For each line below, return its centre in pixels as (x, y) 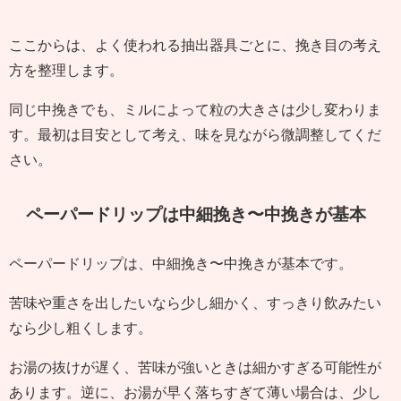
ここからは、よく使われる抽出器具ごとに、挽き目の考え (195, 44)
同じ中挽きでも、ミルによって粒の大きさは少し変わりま (195, 109)
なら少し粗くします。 (81, 327)
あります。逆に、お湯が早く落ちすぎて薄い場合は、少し (195, 392)
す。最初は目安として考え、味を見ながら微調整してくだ (195, 134)
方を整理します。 (66, 69)
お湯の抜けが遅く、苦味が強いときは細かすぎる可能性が (195, 367)
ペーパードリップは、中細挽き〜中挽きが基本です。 (181, 263)
